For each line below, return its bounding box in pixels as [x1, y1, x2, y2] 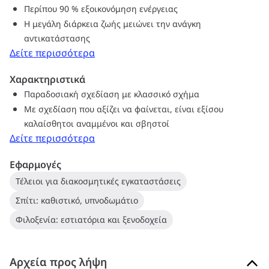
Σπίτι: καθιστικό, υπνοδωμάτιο [16, 195, 139, 206]
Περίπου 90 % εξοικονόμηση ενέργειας [24, 3, 178, 14]
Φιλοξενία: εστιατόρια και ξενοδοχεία [16, 214, 168, 225]
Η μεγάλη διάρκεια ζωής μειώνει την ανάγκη [24, 18, 202, 29]
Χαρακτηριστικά [10, 73, 86, 86]
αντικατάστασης [24, 32, 91, 44]
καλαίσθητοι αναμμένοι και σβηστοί [24, 118, 170, 129]
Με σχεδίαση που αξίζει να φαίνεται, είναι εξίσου [24, 103, 224, 115]
